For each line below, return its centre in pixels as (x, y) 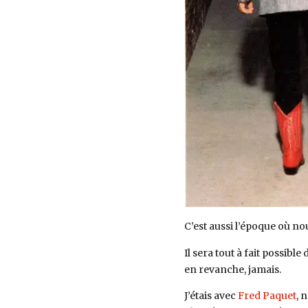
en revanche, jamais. (232, 269)
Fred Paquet (267, 296)
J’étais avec (211, 296)
